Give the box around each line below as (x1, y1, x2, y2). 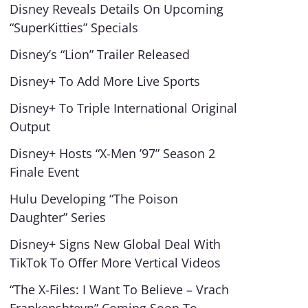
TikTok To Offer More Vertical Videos (10, 254, 221, 271)
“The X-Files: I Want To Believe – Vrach (10, 281, 230, 298)
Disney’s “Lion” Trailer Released (10, 46, 190, 63)
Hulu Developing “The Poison (10, 190, 179, 207)
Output (10, 118, 51, 135)
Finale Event (10, 164, 80, 180)
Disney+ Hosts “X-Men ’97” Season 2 (10, 145, 216, 162)
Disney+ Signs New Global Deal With (10, 236, 221, 252)
